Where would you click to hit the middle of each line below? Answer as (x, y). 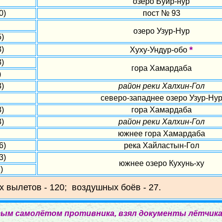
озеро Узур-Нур (161, 31)
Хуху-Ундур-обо (160, 50)
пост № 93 (161, 13)
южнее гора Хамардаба (161, 134)
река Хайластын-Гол (161, 145)
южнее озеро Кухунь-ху (161, 163)
